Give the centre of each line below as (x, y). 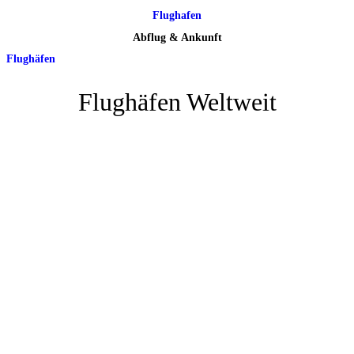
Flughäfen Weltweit (177, 102)
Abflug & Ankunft (177, 37)
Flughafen (177, 16)
